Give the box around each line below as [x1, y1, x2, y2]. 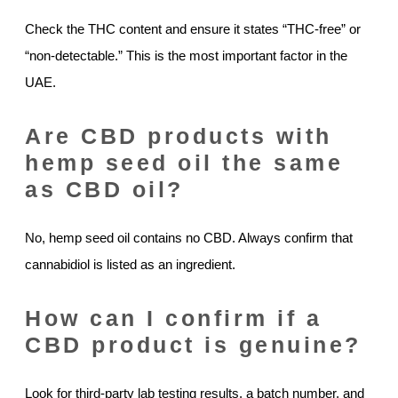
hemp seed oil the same [25, 150, 343, 176]
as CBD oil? [25, 177, 184, 203]
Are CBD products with [25, 123, 332, 149]
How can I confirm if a [25, 306, 322, 331]
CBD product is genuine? [25, 332, 362, 358]
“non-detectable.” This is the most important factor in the [25, 48, 347, 64]
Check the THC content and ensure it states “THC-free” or [25, 21, 361, 37]
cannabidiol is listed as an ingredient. [25, 257, 235, 273]
